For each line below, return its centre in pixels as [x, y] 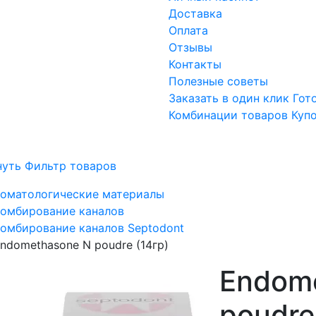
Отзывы [190, 48]
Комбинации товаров [228, 115]
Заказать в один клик [229, 98]
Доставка [195, 14]
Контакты [195, 65]
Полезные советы [218, 81]
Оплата [188, 31]
